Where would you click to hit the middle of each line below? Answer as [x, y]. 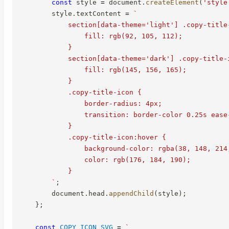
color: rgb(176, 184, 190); [105, 159]
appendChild [131, 193]
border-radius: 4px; [90, 103]
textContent [101, 13]
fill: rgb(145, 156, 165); [103, 70]
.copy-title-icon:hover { [93, 137]
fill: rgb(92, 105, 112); [101, 36]
